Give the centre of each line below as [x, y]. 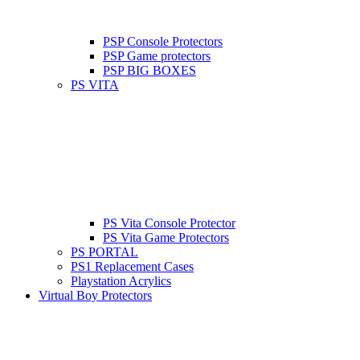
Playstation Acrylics [121, 281]
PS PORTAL [104, 252]
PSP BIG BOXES [149, 71]
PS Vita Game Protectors [166, 238]
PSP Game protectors [157, 56]
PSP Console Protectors [163, 42]
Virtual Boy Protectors [95, 296]
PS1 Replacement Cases [132, 267]
